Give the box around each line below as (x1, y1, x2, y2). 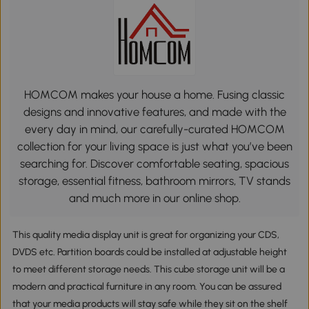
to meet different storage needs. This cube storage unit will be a (12, 263, 285, 276)
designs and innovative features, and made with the (23, 104, 286, 119)
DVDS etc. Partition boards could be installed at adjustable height (12, 246, 287, 259)
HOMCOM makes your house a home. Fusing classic (24, 87, 285, 101)
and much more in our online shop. (68, 190, 241, 205)
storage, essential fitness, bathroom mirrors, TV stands (19, 173, 290, 188)
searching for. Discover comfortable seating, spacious (20, 156, 289, 170)
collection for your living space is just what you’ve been (17, 139, 292, 153)
